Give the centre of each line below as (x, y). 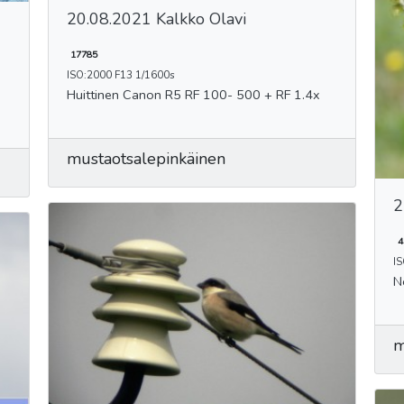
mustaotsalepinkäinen (146, 159)
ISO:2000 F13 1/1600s (120, 75)
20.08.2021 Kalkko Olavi (156, 19)
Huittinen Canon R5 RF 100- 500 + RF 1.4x (221, 95)
